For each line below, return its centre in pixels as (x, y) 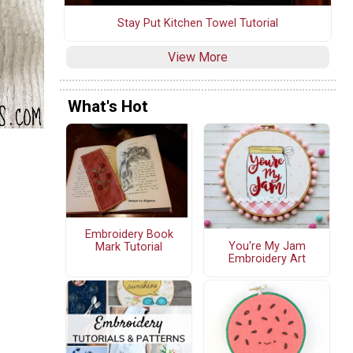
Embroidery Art (267, 258)
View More (198, 57)
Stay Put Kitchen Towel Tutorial (198, 23)
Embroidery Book (129, 235)
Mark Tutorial (129, 247)
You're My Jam (267, 246)
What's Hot (108, 107)
